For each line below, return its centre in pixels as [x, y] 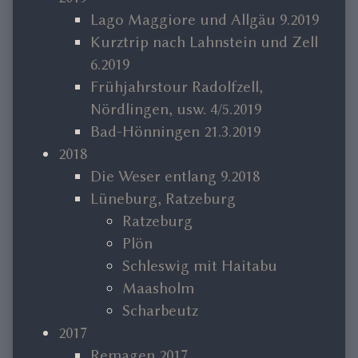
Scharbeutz [160, 311]
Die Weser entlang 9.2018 [175, 177]
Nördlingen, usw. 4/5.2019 [176, 109]
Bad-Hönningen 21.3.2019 [175, 132]
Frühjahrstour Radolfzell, [177, 87]
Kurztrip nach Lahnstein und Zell [204, 42]
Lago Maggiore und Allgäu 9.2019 [205, 20]
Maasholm [158, 288]
